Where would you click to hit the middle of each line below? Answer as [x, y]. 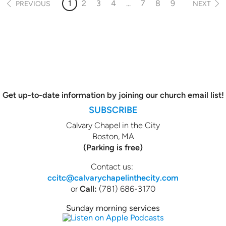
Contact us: [113, 167]
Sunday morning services [113, 208]
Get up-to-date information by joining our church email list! [113, 95]
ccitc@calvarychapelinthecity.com [113, 178]
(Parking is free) [113, 148]
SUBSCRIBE [113, 110]
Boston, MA [113, 136]
